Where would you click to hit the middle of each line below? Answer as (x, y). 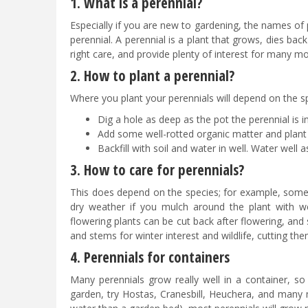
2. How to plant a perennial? (154, 76)
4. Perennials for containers (152, 257)
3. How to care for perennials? (159, 170)
